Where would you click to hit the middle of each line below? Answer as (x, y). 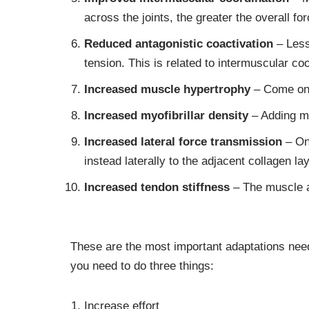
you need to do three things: (142, 266)
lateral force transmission (211, 142)
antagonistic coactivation (204, 44)
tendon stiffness (185, 187)
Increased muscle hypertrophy (167, 89)
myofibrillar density (195, 116)
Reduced (108, 44)
